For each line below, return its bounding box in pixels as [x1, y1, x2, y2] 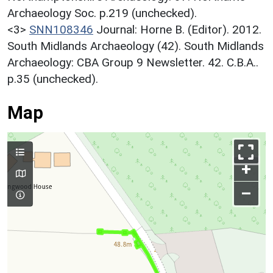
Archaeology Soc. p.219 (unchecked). [7, 5, 197, 20]
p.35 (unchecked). [7, 71, 98, 86]
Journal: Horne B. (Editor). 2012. [96, 22, 261, 37]
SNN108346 [29, 22, 93, 37]
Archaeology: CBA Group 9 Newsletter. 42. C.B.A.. [7, 55, 258, 69]
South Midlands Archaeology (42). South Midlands [7, 38, 264, 53]
